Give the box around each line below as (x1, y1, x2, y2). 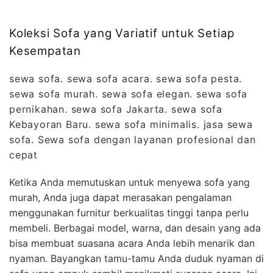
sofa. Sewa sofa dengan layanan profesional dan (9, 133, 256, 146)
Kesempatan (9, 43, 85, 58)
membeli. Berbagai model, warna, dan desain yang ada (9, 221, 261, 234)
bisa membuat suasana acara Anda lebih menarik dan (9, 236, 255, 249)
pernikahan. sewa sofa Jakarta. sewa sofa (9, 102, 222, 115)
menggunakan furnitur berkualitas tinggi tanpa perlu (9, 206, 249, 219)
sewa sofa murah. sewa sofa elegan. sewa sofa (9, 87, 248, 100)
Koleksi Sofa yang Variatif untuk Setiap (9, 26, 235, 40)
